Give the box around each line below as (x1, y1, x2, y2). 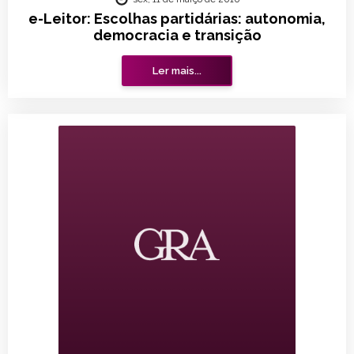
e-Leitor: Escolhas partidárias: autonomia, (28, 10, 326, 27)
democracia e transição (92, 27, 262, 43)
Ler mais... (153, 65, 201, 77)
